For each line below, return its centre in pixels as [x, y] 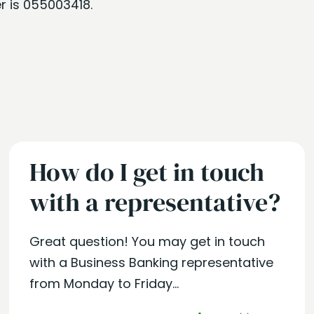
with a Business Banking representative [152, 262]
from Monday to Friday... [104, 284]
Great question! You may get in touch [148, 241]
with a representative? [155, 202]
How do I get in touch [147, 172]
